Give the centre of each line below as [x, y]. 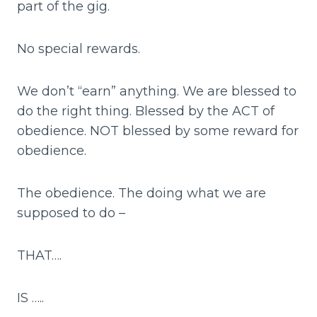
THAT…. [39, 255]
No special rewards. [79, 48]
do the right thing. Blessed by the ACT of [146, 111]
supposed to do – [71, 213]
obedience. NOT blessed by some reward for [158, 131]
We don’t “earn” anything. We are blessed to [157, 91]
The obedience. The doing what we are [142, 193]
